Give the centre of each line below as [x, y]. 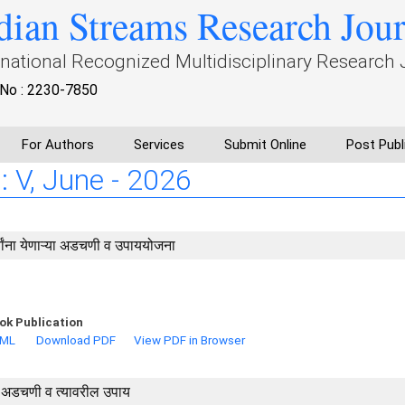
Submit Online [265, 145]
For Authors [58, 145]
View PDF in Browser [189, 340]
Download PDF [76, 340]
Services [159, 145]
